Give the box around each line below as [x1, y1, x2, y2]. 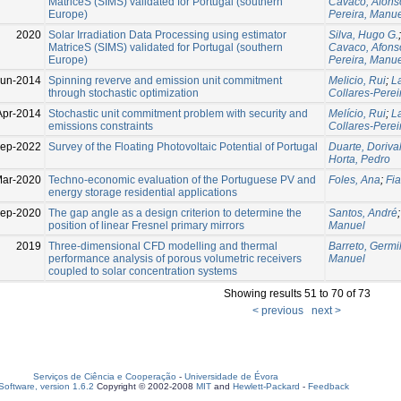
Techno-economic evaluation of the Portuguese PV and [48, 173, 316, 186]
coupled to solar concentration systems [48, 264, 237, 277]
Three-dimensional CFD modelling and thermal [48, 239, 277, 252]
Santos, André [328, 206, 397, 219]
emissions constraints [48, 119, 153, 132]
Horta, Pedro [328, 152, 390, 166]
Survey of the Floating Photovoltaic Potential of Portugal [48, 140, 318, 153]
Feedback [308, 381, 349, 391]
